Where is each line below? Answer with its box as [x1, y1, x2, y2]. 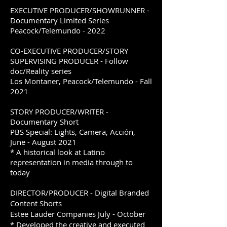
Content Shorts [10, 198, 62, 208]
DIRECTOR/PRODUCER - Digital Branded [10, 187, 149, 198]
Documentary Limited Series [10, 15, 109, 25]
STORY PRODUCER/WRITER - [10, 106, 108, 117]
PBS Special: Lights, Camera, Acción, [10, 127, 135, 137]
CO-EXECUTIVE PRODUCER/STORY [10, 46, 128, 56]
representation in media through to [10, 157, 133, 167]
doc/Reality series [10, 66, 71, 76]
